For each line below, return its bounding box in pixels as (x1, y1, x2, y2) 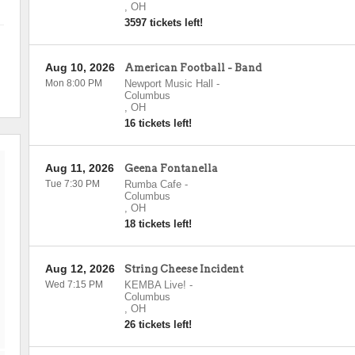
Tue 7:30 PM (44, 178, 100, 189)
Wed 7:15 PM (44, 279, 103, 290)
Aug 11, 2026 (44, 162, 114, 174)
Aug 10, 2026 (44, 61, 115, 74)
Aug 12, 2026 (44, 262, 115, 275)
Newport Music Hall (124, 78, 213, 90)
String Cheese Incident (124, 263, 243, 275)
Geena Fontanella (124, 162, 218, 174)
